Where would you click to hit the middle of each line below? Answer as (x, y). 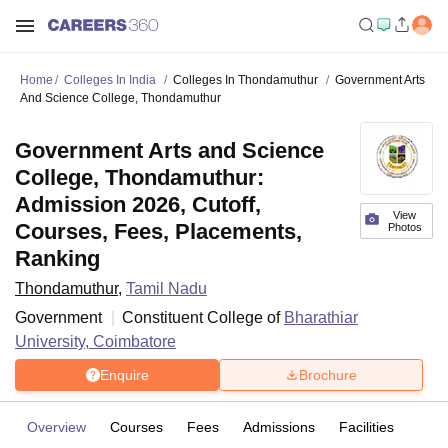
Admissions (279, 427)
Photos (404, 227)
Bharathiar (321, 317)
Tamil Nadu (166, 288)
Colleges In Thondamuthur (245, 80)
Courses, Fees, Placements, (158, 231)
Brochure (328, 374)
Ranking (57, 258)
